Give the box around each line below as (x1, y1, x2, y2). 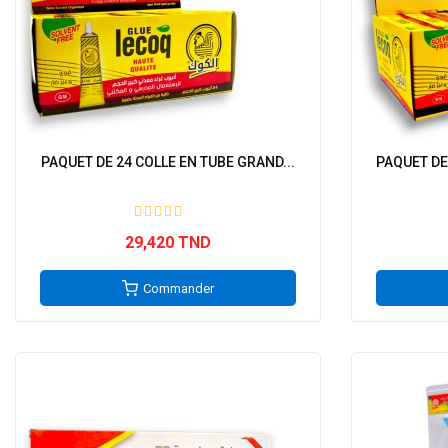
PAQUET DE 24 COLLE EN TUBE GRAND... (41, 154, 295, 170)
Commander (143, 281, 214, 296)
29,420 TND (125, 233, 211, 252)
